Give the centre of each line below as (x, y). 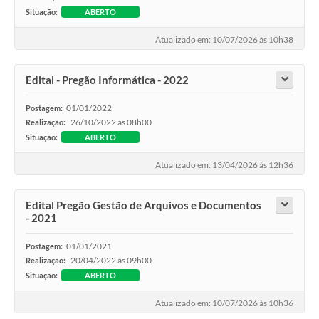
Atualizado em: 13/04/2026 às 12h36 (224, 164)
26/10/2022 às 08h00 (111, 122)
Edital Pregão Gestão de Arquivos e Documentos (143, 205)
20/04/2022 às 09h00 (111, 260)
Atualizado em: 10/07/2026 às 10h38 (224, 39)
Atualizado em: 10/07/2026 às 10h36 (224, 303)
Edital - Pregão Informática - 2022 (107, 79)
